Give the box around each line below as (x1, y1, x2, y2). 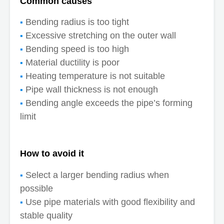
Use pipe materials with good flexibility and (25, 196, 195, 207)
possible (20, 183, 53, 193)
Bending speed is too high (25, 44, 129, 54)
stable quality (20, 210, 72, 220)
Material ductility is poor (25, 57, 119, 68)
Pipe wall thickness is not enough (25, 84, 158, 95)
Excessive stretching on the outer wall (25, 30, 176, 41)
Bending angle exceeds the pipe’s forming (25, 98, 192, 108)
